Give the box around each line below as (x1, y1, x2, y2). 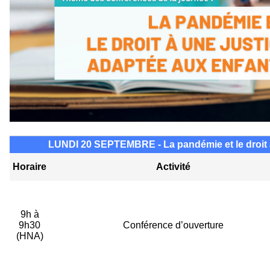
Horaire (13, 162, 46, 172)
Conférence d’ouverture (122, 220, 224, 231)
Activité (155, 162, 190, 172)
